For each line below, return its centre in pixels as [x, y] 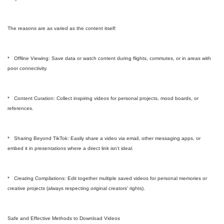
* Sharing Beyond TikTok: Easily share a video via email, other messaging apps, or [104, 138]
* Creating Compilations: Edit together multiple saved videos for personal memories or [107, 178]
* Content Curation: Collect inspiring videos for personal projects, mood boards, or [103, 98]
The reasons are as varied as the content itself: [62, 28]
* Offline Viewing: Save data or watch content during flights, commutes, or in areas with [109, 58]
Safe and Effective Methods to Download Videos [64, 218]
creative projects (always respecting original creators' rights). [76, 188]
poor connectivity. [27, 68]
